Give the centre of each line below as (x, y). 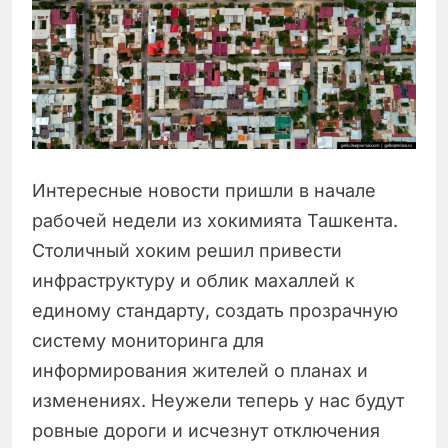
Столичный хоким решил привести (187, 251)
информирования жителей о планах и (200, 371)
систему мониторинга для (148, 341)
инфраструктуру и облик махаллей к (193, 281)
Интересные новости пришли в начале (204, 191)
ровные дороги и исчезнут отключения (206, 431)
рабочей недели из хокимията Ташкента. (215, 221)
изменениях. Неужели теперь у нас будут (218, 401)
